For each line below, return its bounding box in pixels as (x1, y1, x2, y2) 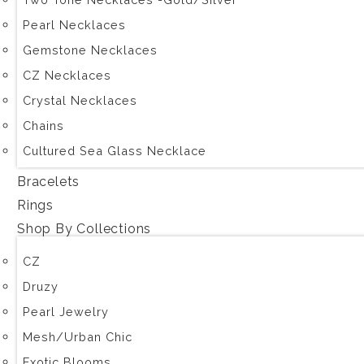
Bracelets (17, 174, 80, 189)
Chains (23, 119, 64, 132)
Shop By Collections (17, 221, 152, 236)
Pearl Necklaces (23, 18, 126, 32)
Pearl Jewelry (23, 305, 109, 318)
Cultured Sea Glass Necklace (23, 144, 206, 158)
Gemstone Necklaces (23, 43, 158, 57)
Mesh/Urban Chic (23, 330, 132, 344)
